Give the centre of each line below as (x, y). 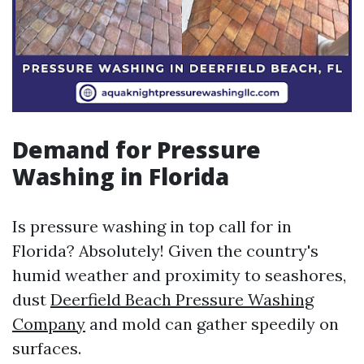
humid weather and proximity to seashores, (179, 275)
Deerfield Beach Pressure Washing (182, 299)
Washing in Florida (121, 176)
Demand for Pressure (136, 149)
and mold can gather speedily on (212, 324)
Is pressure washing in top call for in (152, 226)
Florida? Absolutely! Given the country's (165, 251)
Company (49, 324)
